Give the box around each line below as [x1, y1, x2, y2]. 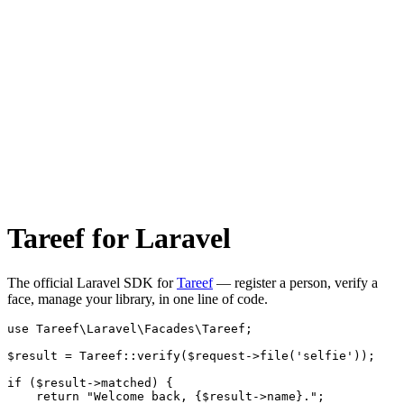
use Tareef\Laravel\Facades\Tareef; [7, 321, 252, 335]
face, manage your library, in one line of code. [7, 290, 268, 307]
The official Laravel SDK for [7, 274, 177, 290]
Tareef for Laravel [7, 222, 231, 255]
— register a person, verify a [213, 274, 378, 290]
